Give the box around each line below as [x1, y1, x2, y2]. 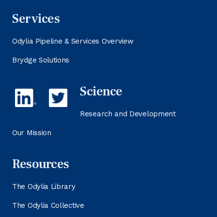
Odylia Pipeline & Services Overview [12, 37, 134, 46]
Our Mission [12, 128, 51, 137]
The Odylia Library [12, 182, 76, 191]
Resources [12, 156, 69, 172]
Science [80, 83, 123, 100]
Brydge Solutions [12, 56, 70, 64]
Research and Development [80, 109, 176, 118]
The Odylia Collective [12, 201, 84, 210]
